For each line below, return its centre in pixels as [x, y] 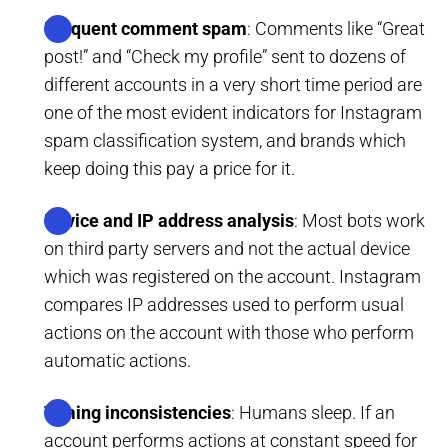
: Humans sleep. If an [313, 413]
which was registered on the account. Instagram [232, 277]
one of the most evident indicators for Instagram [233, 113]
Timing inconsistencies [137, 413]
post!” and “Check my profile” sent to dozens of [225, 57]
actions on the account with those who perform [229, 333]
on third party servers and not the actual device [227, 249]
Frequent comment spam [145, 29]
